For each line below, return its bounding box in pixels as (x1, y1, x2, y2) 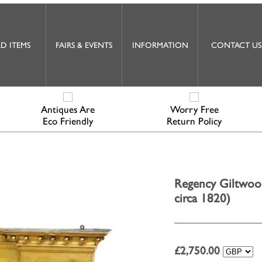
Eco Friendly (43, 115, 93, 127)
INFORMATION (132, 40, 188, 50)
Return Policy (167, 115, 222, 127)
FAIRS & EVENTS (56, 40, 112, 50)
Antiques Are (41, 104, 95, 115)
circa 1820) (174, 190, 230, 205)
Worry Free (170, 104, 219, 115)
